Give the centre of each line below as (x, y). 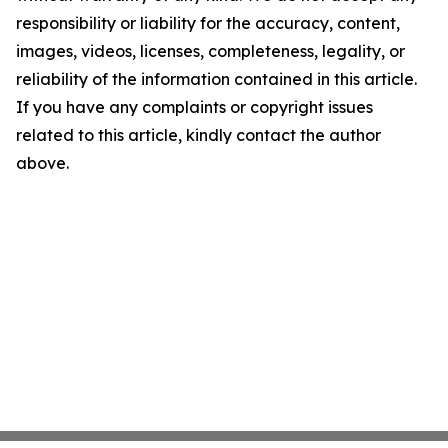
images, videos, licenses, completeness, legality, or (210, 51)
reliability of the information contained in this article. (216, 79)
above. (42, 163)
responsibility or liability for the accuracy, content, (208, 23)
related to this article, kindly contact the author (198, 135)
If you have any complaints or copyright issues (194, 107)
